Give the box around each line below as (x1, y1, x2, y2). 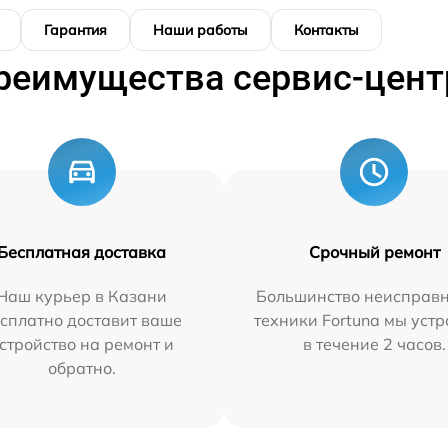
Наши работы (153, 21, 248, 40)
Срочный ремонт (308, 242, 440, 263)
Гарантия (44, 21, 107, 40)
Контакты (294, 21, 359, 40)
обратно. (47, 358, 116, 379)
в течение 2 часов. (302, 334, 446, 355)
